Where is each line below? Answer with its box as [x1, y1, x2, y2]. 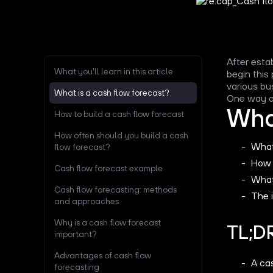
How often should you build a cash [54, 130, 188, 140]
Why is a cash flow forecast [54, 217, 161, 227]
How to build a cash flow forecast [54, 108, 184, 119]
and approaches [54, 196, 119, 206]
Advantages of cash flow [54, 250, 151, 260]
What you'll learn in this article [54, 66, 173, 76]
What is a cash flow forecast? [54, 87, 169, 97]
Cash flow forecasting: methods [54, 184, 177, 194]
